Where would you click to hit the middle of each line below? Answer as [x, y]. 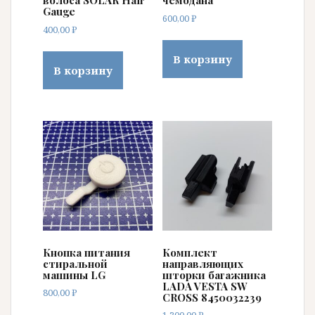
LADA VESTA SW [205, 286]
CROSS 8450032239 [212, 297]
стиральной [75, 263]
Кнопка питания [86, 252]
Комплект [189, 252]
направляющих [202, 263]
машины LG [74, 275]
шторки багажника [214, 275]
